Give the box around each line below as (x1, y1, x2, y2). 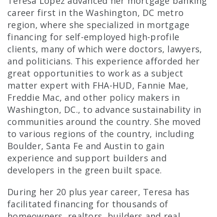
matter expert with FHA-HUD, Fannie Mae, (7, 79, 188, 92)
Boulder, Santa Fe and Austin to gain (7, 140, 164, 152)
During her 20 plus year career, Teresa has (7, 186, 190, 198)
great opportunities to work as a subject (7, 67, 183, 79)
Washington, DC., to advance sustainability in (7, 104, 201, 116)
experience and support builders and (7, 152, 167, 164)
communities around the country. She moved (7, 116, 201, 128)
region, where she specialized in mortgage (7, 19, 190, 31)
